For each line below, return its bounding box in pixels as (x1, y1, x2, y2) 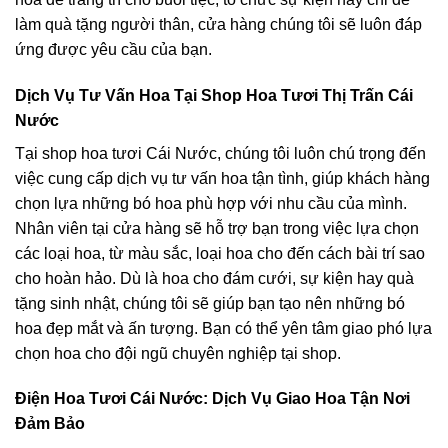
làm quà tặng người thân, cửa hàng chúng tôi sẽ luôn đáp (15, 15, 422, 33)
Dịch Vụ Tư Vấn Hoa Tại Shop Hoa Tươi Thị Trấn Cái (15, 86, 413, 104)
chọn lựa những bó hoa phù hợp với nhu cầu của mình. (15, 194, 407, 212)
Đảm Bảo (15, 415, 85, 433)
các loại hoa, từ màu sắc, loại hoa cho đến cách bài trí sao (15, 244, 425, 262)
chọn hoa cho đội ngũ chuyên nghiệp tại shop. (15, 344, 341, 362)
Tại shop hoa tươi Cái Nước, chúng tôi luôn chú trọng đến (15, 144, 426, 162)
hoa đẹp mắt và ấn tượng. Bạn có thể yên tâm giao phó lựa (15, 319, 432, 337)
